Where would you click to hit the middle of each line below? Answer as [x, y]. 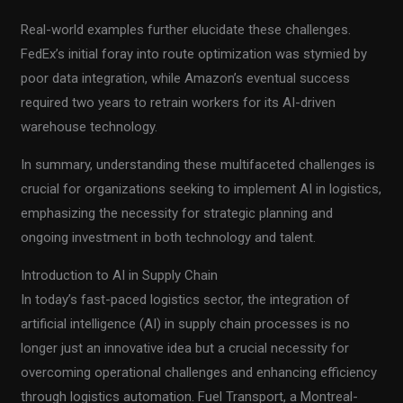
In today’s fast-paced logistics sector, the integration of [186, 300]
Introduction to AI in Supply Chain [120, 276]
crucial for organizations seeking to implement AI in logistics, [201, 189]
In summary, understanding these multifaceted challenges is [198, 165]
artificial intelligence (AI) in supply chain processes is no [186, 324]
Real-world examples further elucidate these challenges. [186, 30]
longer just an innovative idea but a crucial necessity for [185, 349]
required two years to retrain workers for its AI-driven [179, 103]
